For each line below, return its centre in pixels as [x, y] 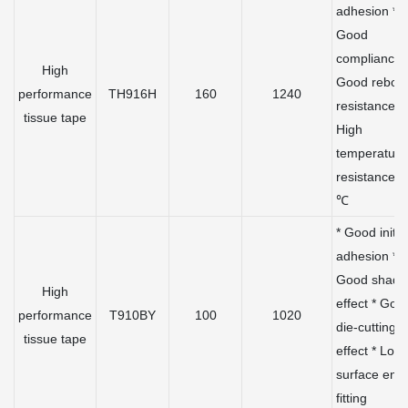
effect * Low [370, 351]
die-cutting [366, 327]
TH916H [133, 94]
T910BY [133, 316]
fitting [352, 398]
